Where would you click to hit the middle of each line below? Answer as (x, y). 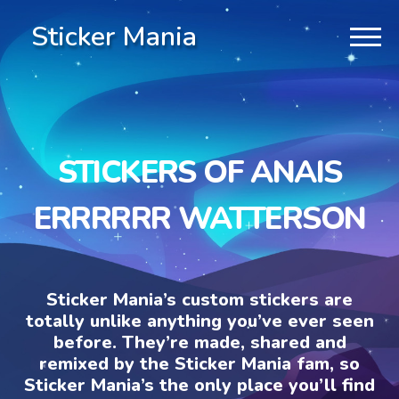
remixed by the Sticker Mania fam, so (199, 363)
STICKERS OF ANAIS (199, 172)
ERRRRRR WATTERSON (199, 218)
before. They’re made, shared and (199, 342)
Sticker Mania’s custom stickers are (199, 299)
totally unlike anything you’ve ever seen (199, 321)
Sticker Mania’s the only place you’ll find (199, 385)
